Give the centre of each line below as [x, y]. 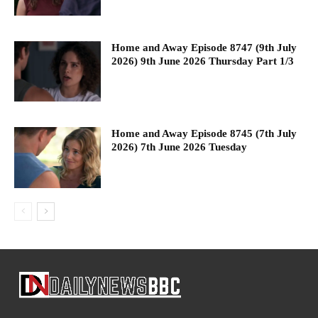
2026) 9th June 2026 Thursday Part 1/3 [203, 61]
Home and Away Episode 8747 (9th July [204, 47]
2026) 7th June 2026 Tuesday [180, 147]
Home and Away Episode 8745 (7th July [204, 134]
